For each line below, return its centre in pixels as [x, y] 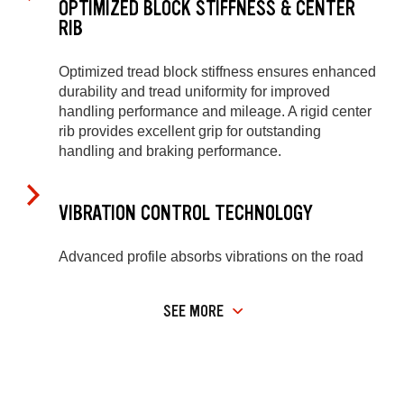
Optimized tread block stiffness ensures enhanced [217, 72]
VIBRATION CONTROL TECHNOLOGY [186, 213]
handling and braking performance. [170, 151]
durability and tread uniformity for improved [194, 92]
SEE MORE [193, 311]
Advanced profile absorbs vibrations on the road [211, 257]
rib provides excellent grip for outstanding [190, 132]
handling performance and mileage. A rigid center [215, 112]
